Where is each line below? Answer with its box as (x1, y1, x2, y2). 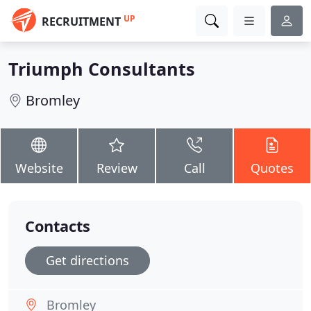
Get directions (46, 252, 129, 269)
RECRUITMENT (42, 14, 121, 29)
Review (96, 160, 137, 176)
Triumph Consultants (8, 57, 195, 81)
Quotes (251, 160, 294, 176)
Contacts (25, 216, 90, 236)
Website (15, 160, 63, 176)
